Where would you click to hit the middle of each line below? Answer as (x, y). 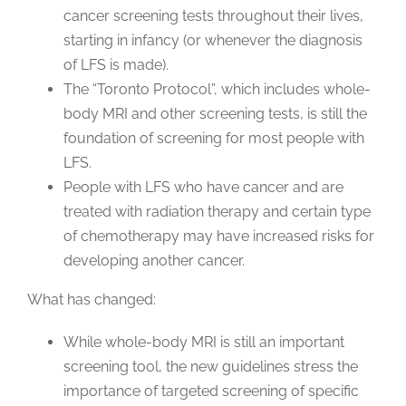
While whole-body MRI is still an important (203, 343)
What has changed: (91, 300)
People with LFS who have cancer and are (203, 188)
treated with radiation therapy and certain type (217, 212)
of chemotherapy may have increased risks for (218, 237)
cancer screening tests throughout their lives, (213, 16)
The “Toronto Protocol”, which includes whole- (217, 90)
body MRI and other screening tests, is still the (215, 114)
